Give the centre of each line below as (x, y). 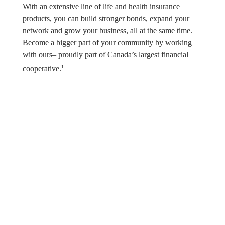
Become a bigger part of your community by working (107, 42)
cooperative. (42, 69)
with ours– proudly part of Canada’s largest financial (105, 54)
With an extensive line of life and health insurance (101, 6)
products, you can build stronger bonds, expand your (106, 18)
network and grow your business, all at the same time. (107, 30)
